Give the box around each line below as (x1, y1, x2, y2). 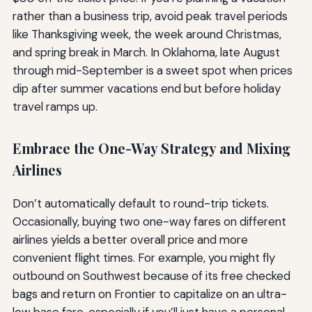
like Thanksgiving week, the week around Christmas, (12, 26, 281, 42)
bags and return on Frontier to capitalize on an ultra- (12, 286, 287, 302)
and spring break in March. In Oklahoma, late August (12, 44, 280, 60)
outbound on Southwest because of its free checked (12, 268, 290, 284)
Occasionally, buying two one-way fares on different (12, 214, 286, 230)
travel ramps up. (12, 98, 97, 114)
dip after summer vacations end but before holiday (12, 80, 281, 96)
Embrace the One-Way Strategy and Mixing (12, 139, 290, 157)
